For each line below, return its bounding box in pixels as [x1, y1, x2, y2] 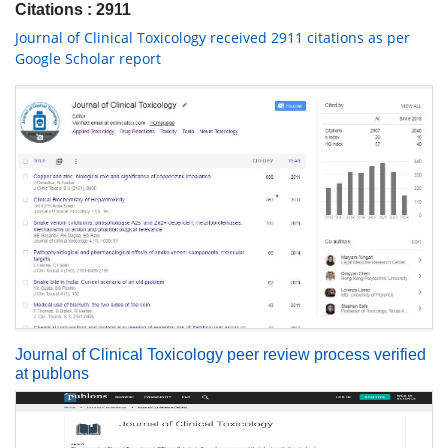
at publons [15, 365, 89, 383]
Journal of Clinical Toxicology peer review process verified [15, 346, 426, 364]
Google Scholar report [15, 49, 161, 68]
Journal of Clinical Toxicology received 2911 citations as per [15, 28, 410, 47]
